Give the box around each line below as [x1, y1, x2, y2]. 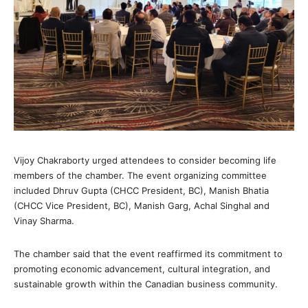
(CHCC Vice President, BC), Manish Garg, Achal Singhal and [14, 200, 269, 211]
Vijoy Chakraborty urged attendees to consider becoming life [14, 155, 276, 166]
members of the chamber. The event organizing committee [14, 170, 267, 181]
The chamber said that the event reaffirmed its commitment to [14, 248, 283, 259]
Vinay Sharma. [14, 215, 74, 226]
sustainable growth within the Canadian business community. [14, 278, 278, 289]
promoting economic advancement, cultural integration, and [14, 263, 270, 274]
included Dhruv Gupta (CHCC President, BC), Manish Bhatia [14, 185, 269, 196]
